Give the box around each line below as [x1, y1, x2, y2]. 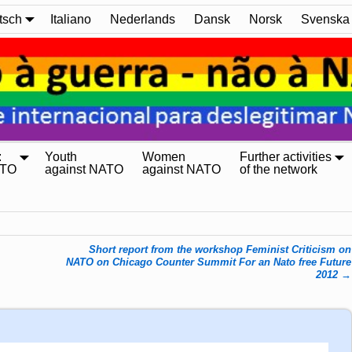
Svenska [301, 12, 350, 26]
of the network [240, 163, 317, 177]
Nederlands [110, 12, 175, 26]
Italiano [50, 12, 91, 26]
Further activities [240, 150, 332, 164]
